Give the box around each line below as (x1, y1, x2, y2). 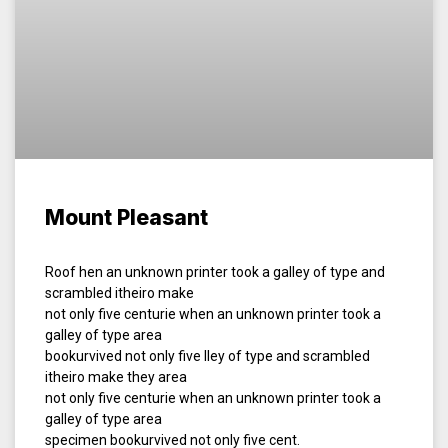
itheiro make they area (45, 369, 187, 386)
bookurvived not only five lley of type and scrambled (45, 348, 370, 365)
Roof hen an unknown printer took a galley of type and (45, 264, 385, 281)
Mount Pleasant (45, 205, 208, 231)
